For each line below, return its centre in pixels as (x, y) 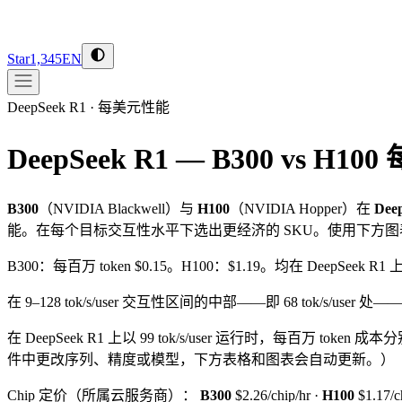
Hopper (320, 208)
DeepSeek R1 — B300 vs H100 (193, 159)
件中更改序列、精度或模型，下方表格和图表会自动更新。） (201, 359)
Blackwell (136, 208)
